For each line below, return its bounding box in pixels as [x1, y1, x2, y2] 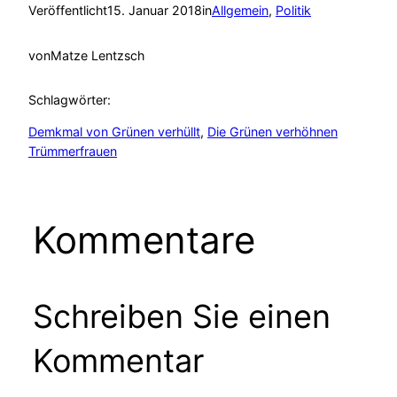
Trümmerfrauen [28, 144, 117, 160]
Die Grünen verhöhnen [207, 124, 338, 140]
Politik [276, 2, 311, 18]
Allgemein [212, 2, 269, 18]
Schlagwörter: [28, 92, 111, 108]
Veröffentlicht [28, 2, 107, 18]
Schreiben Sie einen [32, 297, 331, 337]
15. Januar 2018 [107, 2, 202, 18]
